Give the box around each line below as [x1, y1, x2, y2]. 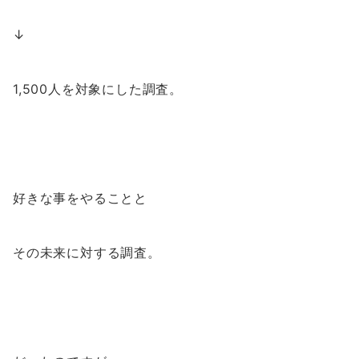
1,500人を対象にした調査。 [13, 81, 183, 98]
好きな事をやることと [13, 190, 147, 207]
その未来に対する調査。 [13, 244, 161, 261]
